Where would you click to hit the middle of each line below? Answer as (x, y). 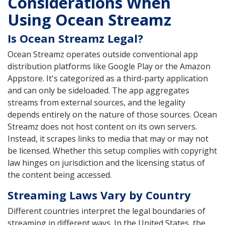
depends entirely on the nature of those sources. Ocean (112, 114)
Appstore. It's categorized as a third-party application (108, 78)
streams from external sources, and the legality (96, 102)
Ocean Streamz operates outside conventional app (103, 54)
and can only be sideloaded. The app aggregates (98, 90)
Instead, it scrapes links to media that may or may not (108, 138)
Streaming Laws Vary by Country (99, 195)
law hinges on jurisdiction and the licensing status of (106, 162)
